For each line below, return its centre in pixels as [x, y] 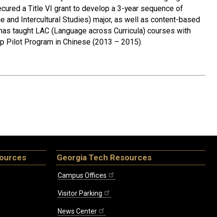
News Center [77, 211]
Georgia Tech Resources [104, 157]
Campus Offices [82, 175]
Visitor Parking [80, 193]
